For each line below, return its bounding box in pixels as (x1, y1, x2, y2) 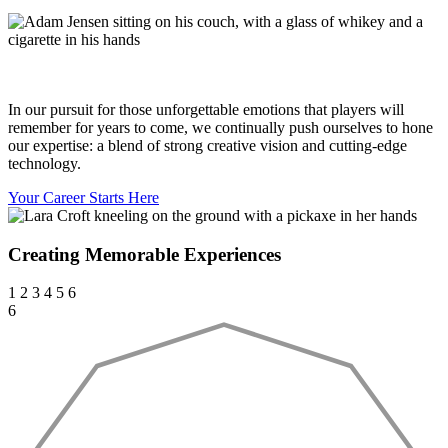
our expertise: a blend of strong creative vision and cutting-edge (8, 136, 407, 154)
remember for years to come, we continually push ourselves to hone (8, 118, 433, 136)
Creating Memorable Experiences (8, 243, 281, 265)
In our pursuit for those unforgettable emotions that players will (8, 100, 404, 118)
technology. (8, 154, 81, 172)
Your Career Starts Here (8, 188, 159, 206)
